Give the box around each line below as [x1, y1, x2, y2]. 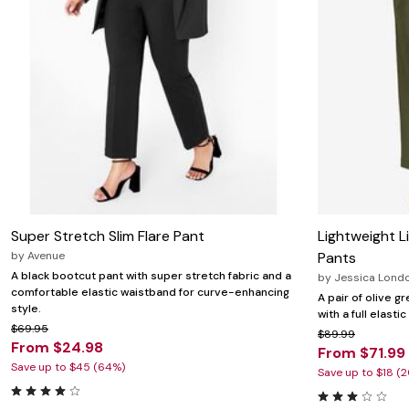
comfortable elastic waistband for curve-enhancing [11, 284, 289, 299]
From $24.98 [11, 337, 103, 357]
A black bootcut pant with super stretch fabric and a [11, 267, 291, 283]
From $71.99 [318, 342, 405, 362]
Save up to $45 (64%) [11, 359, 125, 374]
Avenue [27, 247, 65, 263]
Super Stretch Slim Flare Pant [11, 225, 204, 246]
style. [11, 300, 41, 316]
